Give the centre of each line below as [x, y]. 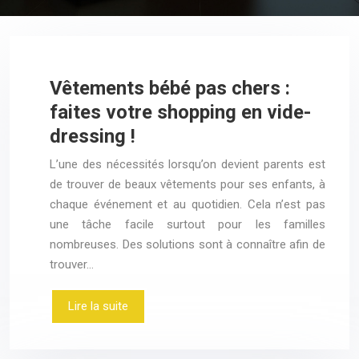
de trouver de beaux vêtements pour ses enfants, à [188, 184]
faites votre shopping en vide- [180, 112]
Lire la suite [98, 306]
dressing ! [93, 136]
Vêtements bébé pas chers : [170, 88]
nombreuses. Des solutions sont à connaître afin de [188, 244]
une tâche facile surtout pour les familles [188, 224]
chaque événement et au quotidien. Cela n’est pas [188, 204]
